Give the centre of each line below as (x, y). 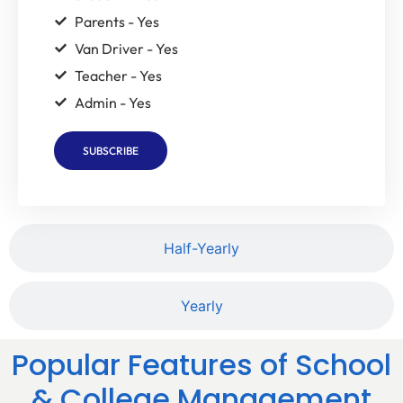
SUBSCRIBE (111, 150)
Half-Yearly (201, 249)
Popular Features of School (201, 365)
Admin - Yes (113, 102)
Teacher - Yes (118, 75)
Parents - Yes (117, 21)
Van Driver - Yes (126, 48)
